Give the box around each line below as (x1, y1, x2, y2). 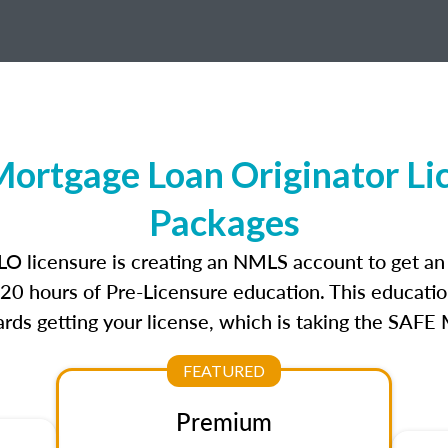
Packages (148, 200, 300, 244)
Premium (176, 404, 272, 438)
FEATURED (183, 361, 265, 380)
